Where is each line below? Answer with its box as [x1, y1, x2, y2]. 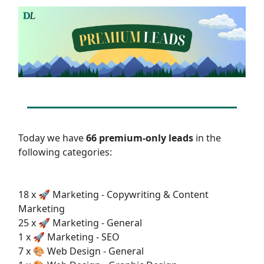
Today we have [18, 131, 86, 145]
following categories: [18, 146, 112, 159]
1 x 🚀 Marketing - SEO [18, 230, 120, 244]
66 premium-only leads [86, 131, 193, 145]
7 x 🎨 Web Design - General [18, 245, 144, 258]
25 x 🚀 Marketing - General [18, 216, 142, 230]
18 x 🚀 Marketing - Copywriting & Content [18, 188, 209, 202]
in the [193, 131, 221, 145]
